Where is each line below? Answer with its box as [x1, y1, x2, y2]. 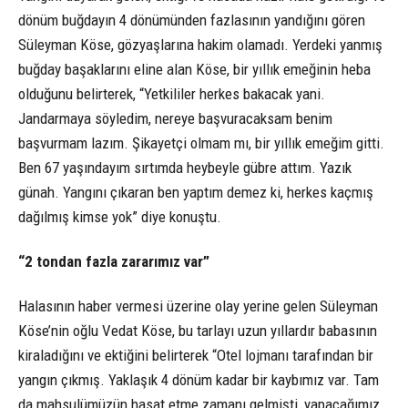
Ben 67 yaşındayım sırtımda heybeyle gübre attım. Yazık [18, 158, 352, 177]
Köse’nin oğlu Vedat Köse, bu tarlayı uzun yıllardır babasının [18, 321, 377, 341]
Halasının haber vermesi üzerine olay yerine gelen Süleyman [18, 297, 378, 316]
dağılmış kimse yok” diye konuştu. [18, 207, 221, 226]
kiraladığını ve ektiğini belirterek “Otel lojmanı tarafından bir [18, 346, 373, 365]
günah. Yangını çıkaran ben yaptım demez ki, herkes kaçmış [18, 182, 373, 201]
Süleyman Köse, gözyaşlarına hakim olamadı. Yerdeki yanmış [18, 35, 382, 54]
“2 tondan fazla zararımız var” [18, 252, 209, 271]
